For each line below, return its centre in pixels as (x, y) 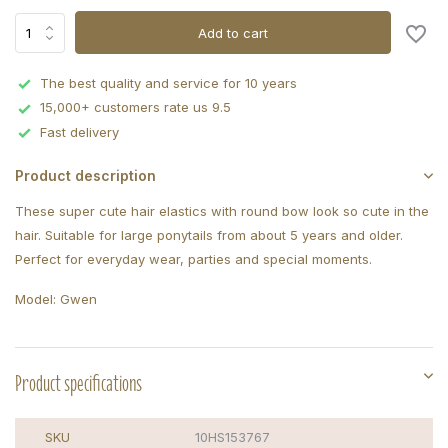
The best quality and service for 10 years (168, 83)
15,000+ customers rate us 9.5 (135, 107)
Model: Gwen (56, 299)
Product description (85, 176)
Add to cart (233, 32)
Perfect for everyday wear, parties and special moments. (193, 259)
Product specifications (78, 383)
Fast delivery (79, 131)
